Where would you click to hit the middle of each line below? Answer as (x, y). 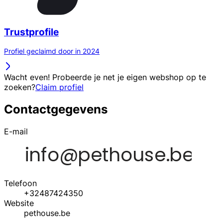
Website (19, 203)
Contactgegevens (56, 110)
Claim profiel (59, 87)
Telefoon (20, 183)
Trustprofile (31, 32)
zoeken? (20, 87)
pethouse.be (47, 213)
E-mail (16, 132)
